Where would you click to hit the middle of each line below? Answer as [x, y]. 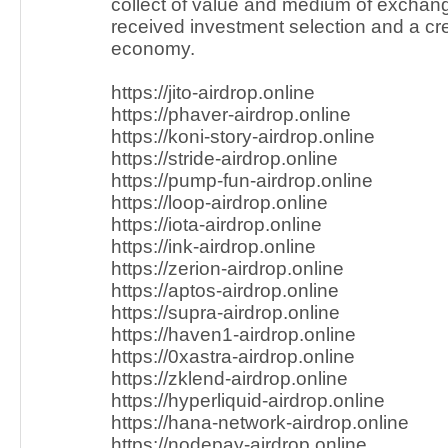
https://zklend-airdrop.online [229, 378]
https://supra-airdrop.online [225, 312]
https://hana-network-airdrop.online [260, 422]
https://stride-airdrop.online [224, 158]
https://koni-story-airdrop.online [243, 136]
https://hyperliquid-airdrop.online [248, 400]
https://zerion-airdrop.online [227, 268]
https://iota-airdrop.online [216, 224]
